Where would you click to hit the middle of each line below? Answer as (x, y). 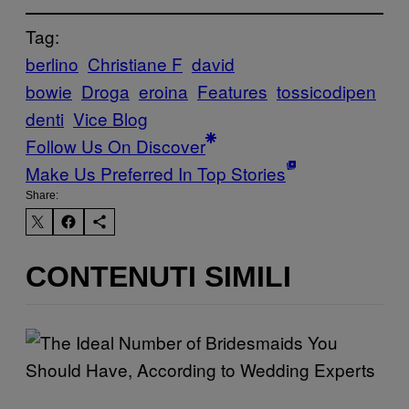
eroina (163, 91)
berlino (52, 64)
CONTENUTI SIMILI (158, 276)
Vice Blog (110, 119)
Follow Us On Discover (115, 146)
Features (232, 91)
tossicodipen (326, 91)
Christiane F (135, 64)
